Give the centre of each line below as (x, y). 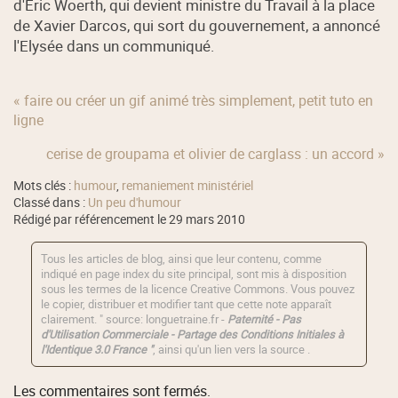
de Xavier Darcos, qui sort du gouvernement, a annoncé (197, 25)
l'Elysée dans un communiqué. (114, 45)
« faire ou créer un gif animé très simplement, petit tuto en (194, 101)
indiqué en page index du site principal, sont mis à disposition (194, 275)
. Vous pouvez (320, 290)
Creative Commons (238, 290)
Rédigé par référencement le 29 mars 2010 (130, 220)
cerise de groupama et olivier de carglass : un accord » (215, 154)
